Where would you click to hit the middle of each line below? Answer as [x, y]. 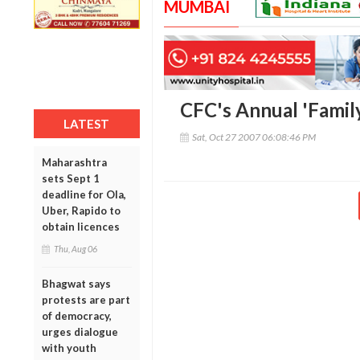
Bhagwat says [76, 283]
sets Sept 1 [71, 178]
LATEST [87, 123]
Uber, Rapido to [81, 210]
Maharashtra [74, 162]
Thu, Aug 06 [76, 248]
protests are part [86, 299]
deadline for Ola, [84, 194]
